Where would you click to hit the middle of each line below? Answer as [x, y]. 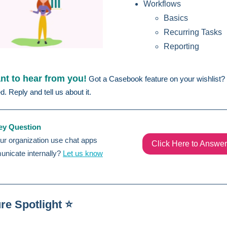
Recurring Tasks [194, 32]
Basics [176, 18]
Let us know [83, 153]
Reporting [181, 46]
